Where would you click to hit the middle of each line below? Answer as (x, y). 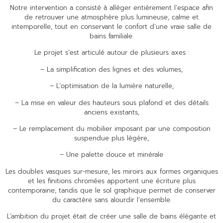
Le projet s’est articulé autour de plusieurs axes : (111, 53)
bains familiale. (111, 36)
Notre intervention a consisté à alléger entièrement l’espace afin (111, 8)
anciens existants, (111, 112)
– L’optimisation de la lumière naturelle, (111, 86)
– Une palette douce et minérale (111, 155)
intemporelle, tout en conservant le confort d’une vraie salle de (111, 27)
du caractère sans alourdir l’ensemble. (111, 200)
